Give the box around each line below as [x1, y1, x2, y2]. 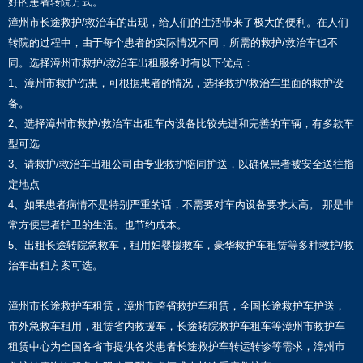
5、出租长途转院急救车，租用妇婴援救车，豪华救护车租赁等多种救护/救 [8, 239, 354, 252]
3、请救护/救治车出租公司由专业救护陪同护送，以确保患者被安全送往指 [8, 158, 354, 171]
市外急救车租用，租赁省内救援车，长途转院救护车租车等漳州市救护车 [8, 320, 345, 333]
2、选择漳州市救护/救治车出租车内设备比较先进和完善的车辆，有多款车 [8, 117, 354, 130]
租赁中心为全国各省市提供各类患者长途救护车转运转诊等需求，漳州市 [8, 340, 345, 353]
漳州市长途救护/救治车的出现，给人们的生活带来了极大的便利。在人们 [8, 16, 348, 29]
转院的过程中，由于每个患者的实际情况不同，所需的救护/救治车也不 [8, 36, 338, 49]
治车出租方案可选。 [8, 259, 103, 272]
